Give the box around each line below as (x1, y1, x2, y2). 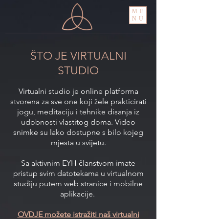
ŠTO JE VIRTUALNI (30, 49, 127, 63)
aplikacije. (60, 189, 97, 198)
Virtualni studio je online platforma (18, 87, 138, 96)
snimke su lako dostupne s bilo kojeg (13, 128, 143, 137)
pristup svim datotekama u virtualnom (13, 169, 144, 178)
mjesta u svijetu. (50, 138, 106, 147)
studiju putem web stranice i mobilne (14, 179, 143, 188)
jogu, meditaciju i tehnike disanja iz (17, 107, 139, 116)
